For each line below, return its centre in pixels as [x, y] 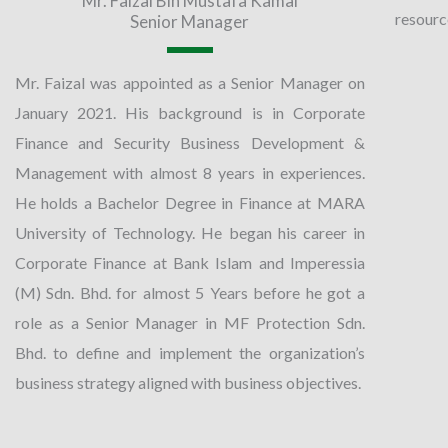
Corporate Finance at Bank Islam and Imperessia [190, 262]
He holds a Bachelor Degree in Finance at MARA [190, 202]
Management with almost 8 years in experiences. [190, 172]
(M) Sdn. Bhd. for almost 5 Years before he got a [190, 292]
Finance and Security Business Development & [190, 142]
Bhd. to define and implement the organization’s [190, 352]
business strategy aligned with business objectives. [188, 382]
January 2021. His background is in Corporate [190, 112]
